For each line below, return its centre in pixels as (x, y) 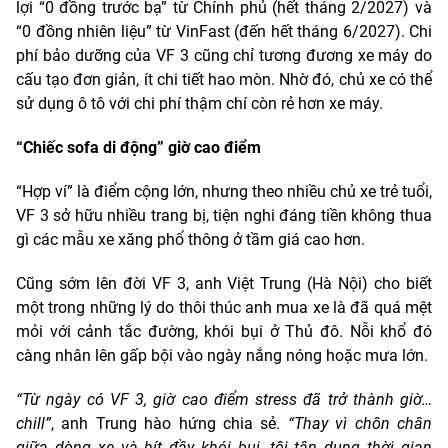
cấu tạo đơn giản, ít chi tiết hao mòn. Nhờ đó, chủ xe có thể (224, 79)
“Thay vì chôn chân (360, 423)
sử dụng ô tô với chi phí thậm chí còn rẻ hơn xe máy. (199, 103)
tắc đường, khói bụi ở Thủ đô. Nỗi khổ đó (276, 331)
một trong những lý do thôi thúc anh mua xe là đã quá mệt (224, 307)
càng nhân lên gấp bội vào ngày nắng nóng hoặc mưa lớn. (222, 355)
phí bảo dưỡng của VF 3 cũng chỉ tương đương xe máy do (224, 55)
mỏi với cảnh (64, 331)
